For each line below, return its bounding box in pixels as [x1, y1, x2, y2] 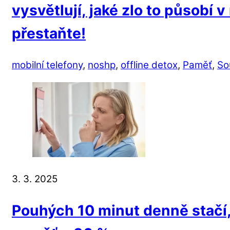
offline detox [121, 59, 178, 71]
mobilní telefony [12, 59, 83, 71]
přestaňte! [12, 25, 86, 43]
